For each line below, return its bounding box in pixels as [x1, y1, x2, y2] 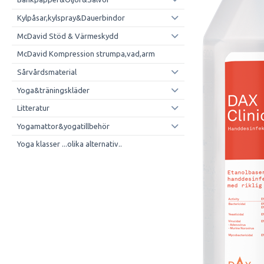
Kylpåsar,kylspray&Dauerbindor [16, 14, 125, 22]
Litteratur [16, 104, 49, 113]
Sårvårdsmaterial [16, 67, 77, 76]
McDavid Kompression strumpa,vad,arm [16, 49, 155, 58]
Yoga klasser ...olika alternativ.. [16, 140, 122, 148]
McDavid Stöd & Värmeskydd [16, 31, 118, 40]
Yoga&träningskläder [16, 85, 90, 94]
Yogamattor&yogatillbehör [16, 121, 110, 130]
